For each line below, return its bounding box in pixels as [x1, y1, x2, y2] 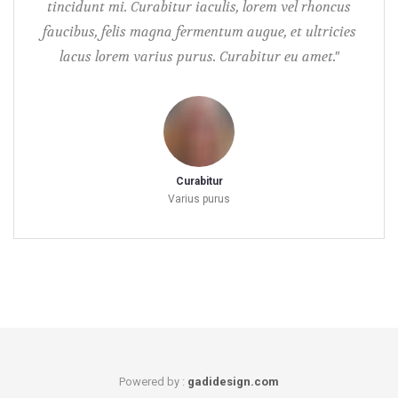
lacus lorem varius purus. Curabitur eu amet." [60, 48, 338, 67]
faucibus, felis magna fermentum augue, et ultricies [42, 23, 356, 42]
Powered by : [119, 375, 187, 389]
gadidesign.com [187, 375, 279, 389]
